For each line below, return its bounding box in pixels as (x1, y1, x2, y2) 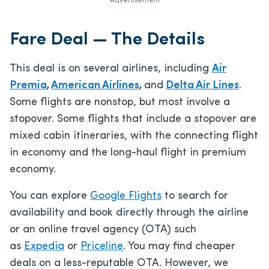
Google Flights (90, 190, 162, 202)
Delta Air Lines (166, 79, 239, 91)
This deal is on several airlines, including (10, 62, 212, 74)
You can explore (10, 190, 90, 202)
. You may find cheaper (123, 240, 235, 252)
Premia (10, 79, 47, 91)
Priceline (80, 240, 123, 252)
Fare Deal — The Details (10, 30, 205, 49)
